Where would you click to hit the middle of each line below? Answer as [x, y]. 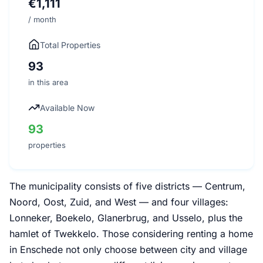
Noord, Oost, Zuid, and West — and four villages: [119, 202]
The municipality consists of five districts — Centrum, [127, 186]
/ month [42, 19]
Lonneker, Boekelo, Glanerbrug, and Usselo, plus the [126, 218]
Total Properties [70, 45]
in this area [48, 82]
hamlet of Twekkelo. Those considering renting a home [131, 233]
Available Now [67, 107]
